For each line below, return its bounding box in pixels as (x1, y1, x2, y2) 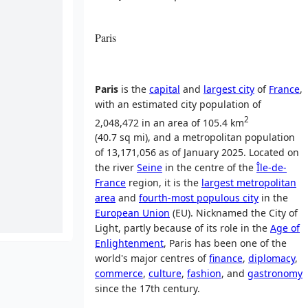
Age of (270, 221, 300, 235)
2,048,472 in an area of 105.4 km (95, 115, 244, 129)
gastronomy (247, 267, 302, 280)
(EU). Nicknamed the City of (170, 206, 298, 220)
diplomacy (248, 252, 295, 265)
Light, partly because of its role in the (95, 221, 270, 235)
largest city (203, 82, 254, 96)
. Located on (243, 146, 299, 159)
